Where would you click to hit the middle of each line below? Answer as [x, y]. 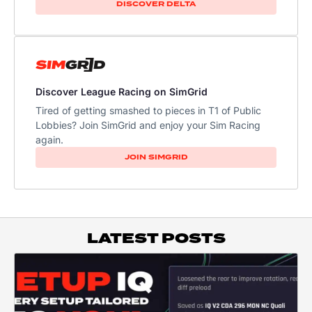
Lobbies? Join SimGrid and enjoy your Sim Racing [148, 125]
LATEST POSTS [156, 239]
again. [49, 140]
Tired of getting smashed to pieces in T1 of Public [148, 111]
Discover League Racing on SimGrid [122, 92]
